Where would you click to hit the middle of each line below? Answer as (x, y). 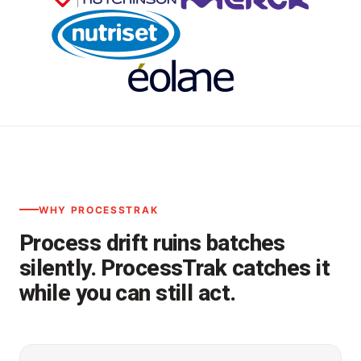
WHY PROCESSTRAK (99, 210)
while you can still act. (128, 293)
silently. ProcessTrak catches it (175, 268)
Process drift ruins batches (152, 243)
